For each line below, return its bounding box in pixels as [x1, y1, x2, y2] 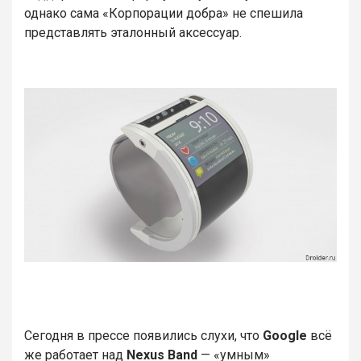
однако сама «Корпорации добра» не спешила [24, 6, 303, 21]
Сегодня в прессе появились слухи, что [24, 328, 259, 344]
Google [259, 328, 307, 344]
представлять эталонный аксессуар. [24, 25, 242, 40]
